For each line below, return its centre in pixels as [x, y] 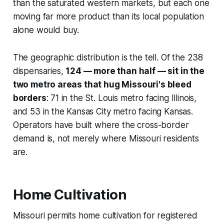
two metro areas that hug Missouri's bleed [102, 84]
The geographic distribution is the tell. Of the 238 [108, 57]
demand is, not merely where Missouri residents [106, 138]
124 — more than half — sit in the [135, 71]
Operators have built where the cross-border [101, 125]
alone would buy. [46, 30]
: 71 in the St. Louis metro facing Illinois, [121, 98]
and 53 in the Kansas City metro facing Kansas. [103, 111]
